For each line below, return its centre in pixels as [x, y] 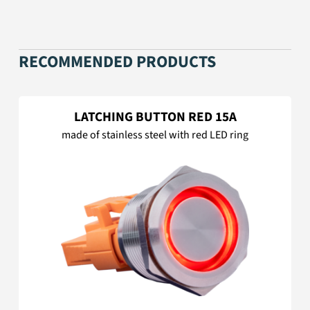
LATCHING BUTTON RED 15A [155, 117]
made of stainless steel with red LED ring [155, 135]
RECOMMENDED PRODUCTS [118, 62]
